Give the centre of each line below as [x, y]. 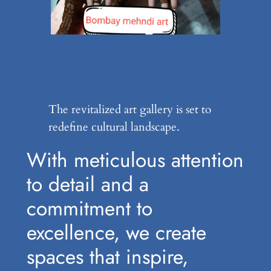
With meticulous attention [135, 160]
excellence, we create [116, 232]
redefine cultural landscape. [114, 127]
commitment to [89, 208]
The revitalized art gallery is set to [129, 110]
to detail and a [87, 184]
